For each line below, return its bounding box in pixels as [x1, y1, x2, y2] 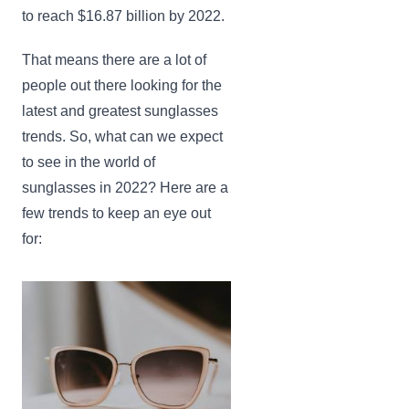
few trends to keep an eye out [22, 205, 211, 221]
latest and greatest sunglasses [22, 103, 218, 119]
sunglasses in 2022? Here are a [22, 180, 228, 195]
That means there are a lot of [22, 52, 206, 68]
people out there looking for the [22, 78, 222, 93]
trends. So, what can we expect [22, 129, 223, 144]
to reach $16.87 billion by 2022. [22, 8, 225, 24]
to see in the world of [22, 154, 155, 170]
